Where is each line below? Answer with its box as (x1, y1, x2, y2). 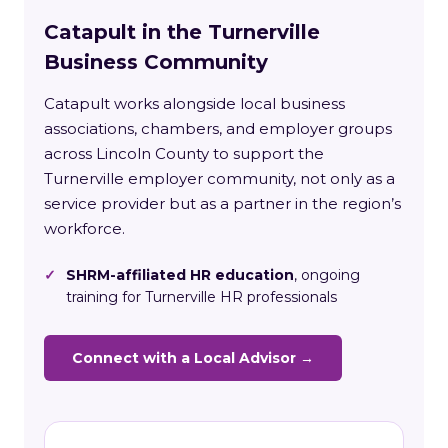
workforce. (44, 218, 125, 238)
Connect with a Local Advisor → (72, 348, 314, 367)
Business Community (44, 49, 268, 74)
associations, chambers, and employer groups (44, 118, 392, 138)
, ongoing (294, 265, 360, 284)
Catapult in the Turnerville (44, 19, 320, 44)
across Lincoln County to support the (44, 143, 324, 163)
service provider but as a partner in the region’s (44, 193, 401, 213)
